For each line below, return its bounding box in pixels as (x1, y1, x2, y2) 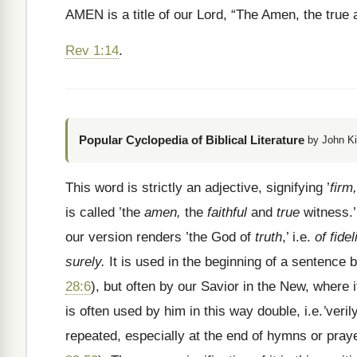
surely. (65, 254, 105, 269)
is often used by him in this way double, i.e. (65, 304, 323, 319)
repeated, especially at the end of (65, 328, 267, 343)
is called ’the (65, 205, 144, 220)
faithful (207, 205, 247, 220)
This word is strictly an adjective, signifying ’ (65, 180, 330, 195)
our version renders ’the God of (65, 229, 255, 245)
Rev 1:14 (65, 43, 119, 58)
